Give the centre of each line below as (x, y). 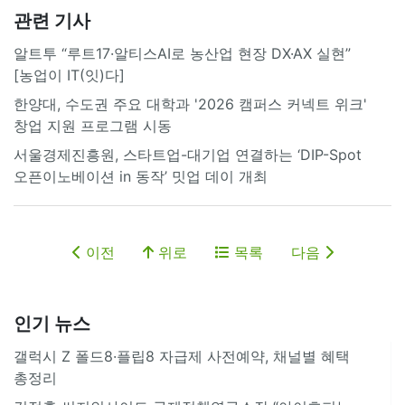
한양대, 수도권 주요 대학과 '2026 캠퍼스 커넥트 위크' (190, 104)
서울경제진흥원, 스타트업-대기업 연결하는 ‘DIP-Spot (188, 154)
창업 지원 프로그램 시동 (93, 125)
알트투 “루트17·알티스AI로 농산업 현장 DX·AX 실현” (182, 53)
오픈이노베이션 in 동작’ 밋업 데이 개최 (141, 176)
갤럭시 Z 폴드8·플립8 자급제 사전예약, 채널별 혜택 (182, 356)
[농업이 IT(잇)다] (69, 75)
